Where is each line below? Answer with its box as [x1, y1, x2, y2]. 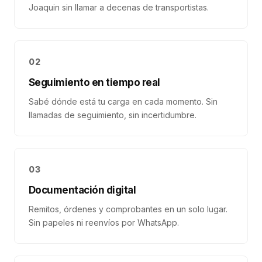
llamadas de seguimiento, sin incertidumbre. [29, 110, 196, 120]
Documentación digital [29, 184, 136, 196]
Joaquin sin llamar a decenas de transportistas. [29, 2, 209, 12]
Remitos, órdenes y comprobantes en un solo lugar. [29, 204, 227, 214]
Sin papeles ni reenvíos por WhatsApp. [29, 218, 179, 227]
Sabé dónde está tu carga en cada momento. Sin [29, 96, 218, 106]
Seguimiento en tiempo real [29, 77, 160, 88]
